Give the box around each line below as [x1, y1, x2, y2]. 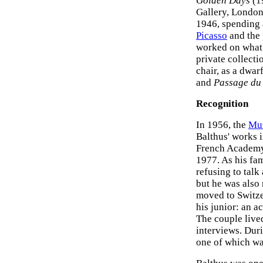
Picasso [196, 30, 227, 41]
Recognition [196, 98, 248, 109]
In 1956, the [196, 119, 248, 130]
